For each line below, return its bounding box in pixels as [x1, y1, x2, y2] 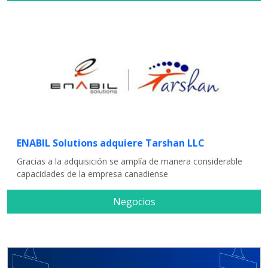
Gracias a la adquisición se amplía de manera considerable [17, 156, 242, 167]
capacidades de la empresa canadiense [17, 168, 168, 180]
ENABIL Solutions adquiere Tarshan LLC [17, 136, 205, 150]
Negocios [112, 195, 156, 209]
